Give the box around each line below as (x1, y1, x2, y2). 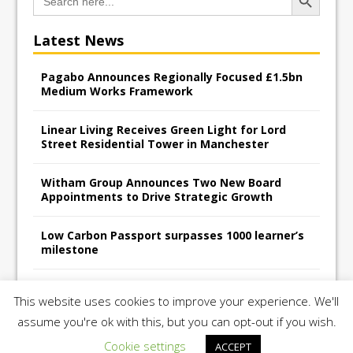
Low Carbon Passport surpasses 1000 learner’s (41, 227, 305, 243)
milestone (41, 241, 99, 257)
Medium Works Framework (41, 83, 194, 98)
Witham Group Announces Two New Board (41, 174, 282, 190)
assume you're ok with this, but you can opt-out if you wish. (17, 314, 336, 329)
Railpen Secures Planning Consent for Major (41, 280, 291, 295)
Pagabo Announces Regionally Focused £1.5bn (41, 69, 303, 84)
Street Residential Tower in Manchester (41, 136, 269, 151)
